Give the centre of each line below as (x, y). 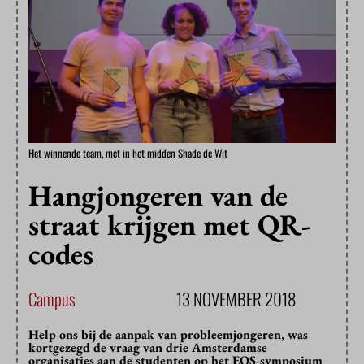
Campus (52, 299)
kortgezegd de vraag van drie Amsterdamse (148, 348)
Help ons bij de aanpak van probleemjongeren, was (168, 335)
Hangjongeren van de (158, 196)
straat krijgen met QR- (169, 225)
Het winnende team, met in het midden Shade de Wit (128, 153)
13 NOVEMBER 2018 (236, 299)
